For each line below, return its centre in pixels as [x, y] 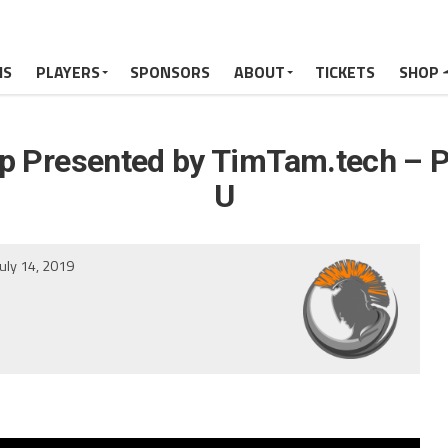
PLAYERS [68, 72]
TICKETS [345, 72]
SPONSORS [170, 72]
